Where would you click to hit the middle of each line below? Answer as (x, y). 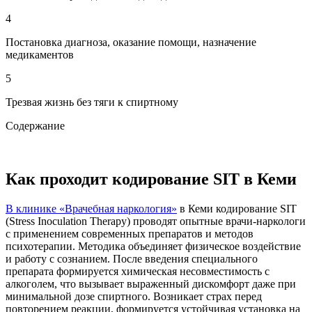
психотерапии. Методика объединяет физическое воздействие (153, 246)
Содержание (35, 125)
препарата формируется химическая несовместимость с (138, 271)
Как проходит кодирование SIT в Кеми (151, 179)
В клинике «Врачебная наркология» (91, 208)
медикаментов (40, 54)
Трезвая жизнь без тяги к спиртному (92, 102)
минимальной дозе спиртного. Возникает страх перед (134, 296)
